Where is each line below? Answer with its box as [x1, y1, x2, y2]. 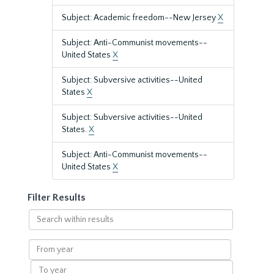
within [28, 222, 53, 232]
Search [28, 210, 55, 220]
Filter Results [28, 192, 86, 203]
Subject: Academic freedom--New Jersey [62, 13, 218, 23]
